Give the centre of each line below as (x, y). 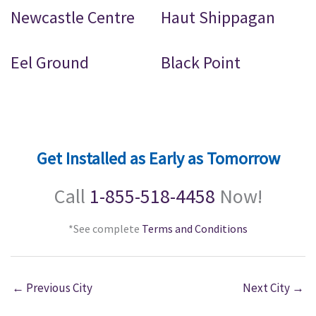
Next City (267, 288)
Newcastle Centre (73, 18)
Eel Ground (50, 63)
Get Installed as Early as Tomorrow (158, 159)
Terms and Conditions (195, 229)
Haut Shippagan (218, 18)
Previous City (58, 288)
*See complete (105, 229)
